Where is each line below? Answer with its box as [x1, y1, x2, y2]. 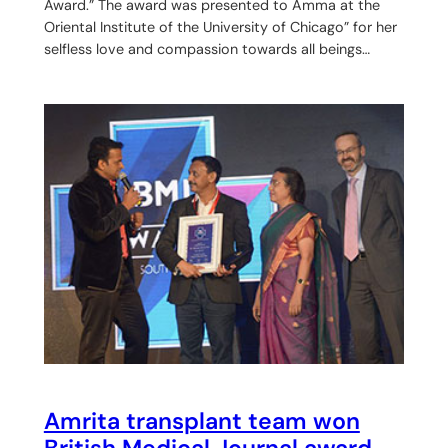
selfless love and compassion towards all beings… [43, 39, 370, 58]
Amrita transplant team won [43, 406, 360, 437]
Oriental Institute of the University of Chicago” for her [43, 17, 397, 36]
